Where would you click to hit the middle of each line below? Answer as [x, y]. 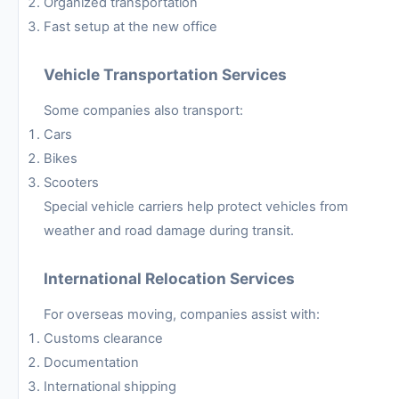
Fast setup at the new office [130, 27]
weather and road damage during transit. [169, 231]
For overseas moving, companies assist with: [182, 315]
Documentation [91, 363]
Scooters [71, 183]
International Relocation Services [169, 279]
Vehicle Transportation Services [165, 75]
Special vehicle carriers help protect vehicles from [196, 207]
